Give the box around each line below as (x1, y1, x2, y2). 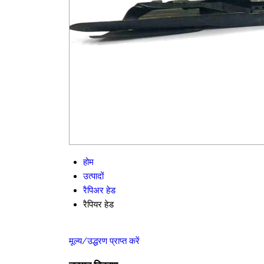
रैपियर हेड (83, 199, 114, 210)
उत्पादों (83, 171, 104, 181)
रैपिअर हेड (83, 185, 115, 196)
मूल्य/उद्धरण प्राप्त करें (69, 236, 140, 246)
